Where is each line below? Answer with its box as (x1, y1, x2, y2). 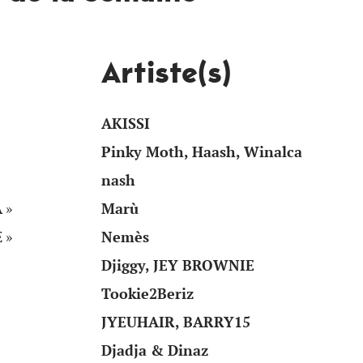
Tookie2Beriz (101, 284, 194, 304)
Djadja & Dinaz (101, 341, 208, 361)
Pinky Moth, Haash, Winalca (101, 143, 302, 162)
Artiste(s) (101, 53, 232, 93)
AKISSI (101, 114, 150, 134)
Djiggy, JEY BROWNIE (101, 256, 254, 275)
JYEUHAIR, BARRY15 (101, 313, 250, 332)
